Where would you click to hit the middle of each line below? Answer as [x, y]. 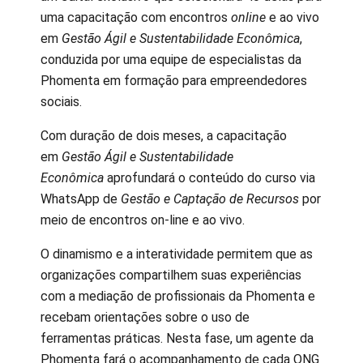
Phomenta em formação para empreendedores [174, 80]
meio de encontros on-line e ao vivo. [143, 220]
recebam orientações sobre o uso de [145, 317]
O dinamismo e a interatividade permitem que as [177, 254]
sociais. [61, 101]
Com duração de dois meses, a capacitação [164, 135]
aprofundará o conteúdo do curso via [211, 177]
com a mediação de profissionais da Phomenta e [178, 296]
